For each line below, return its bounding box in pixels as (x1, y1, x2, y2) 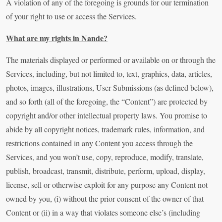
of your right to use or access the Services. (6, 11, 137, 22)
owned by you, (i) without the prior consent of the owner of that (6, 193, 204, 204)
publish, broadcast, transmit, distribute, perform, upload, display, (6, 166, 205, 176)
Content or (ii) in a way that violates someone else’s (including (6, 207, 200, 218)
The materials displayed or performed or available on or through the (6, 55, 216, 65)
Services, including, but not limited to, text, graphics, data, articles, (6, 68, 212, 79)
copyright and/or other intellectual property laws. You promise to (6, 110, 207, 121)
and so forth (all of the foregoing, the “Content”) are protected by (6, 96, 208, 107)
